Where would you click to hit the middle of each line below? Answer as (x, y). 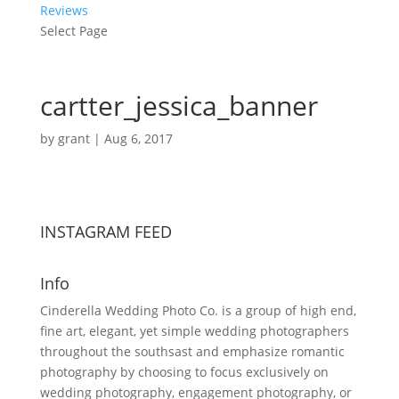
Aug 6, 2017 (138, 138)
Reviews (64, 10)
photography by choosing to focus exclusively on (184, 372)
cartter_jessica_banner (179, 106)
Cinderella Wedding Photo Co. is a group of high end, (198, 310)
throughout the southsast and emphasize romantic (192, 351)
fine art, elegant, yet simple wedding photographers (194, 331)
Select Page (73, 31)
